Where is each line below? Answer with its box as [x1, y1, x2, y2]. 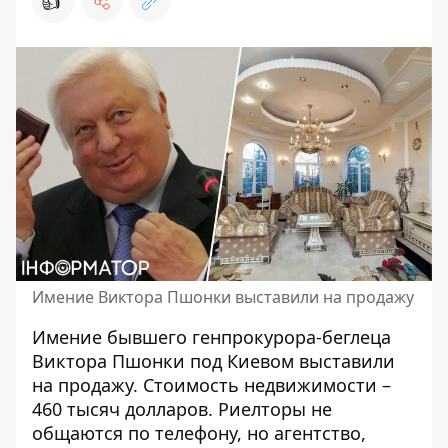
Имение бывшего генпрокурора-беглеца [32, 325, 391, 349]
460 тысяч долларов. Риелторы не [32, 397, 332, 421]
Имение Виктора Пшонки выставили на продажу [32, 286, 414, 308]
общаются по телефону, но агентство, [32, 421, 366, 445]
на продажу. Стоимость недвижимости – [32, 373, 391, 397]
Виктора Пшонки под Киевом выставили [32, 349, 395, 373]
